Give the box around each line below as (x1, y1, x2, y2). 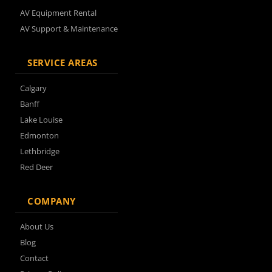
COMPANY (27, 195, 76, 207)
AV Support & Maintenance (20, 23, 118, 34)
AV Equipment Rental (20, 7, 97, 18)
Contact (20, 253, 49, 263)
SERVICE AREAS (27, 56, 98, 69)
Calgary (20, 83, 47, 93)
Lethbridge (20, 146, 59, 157)
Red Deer (20, 161, 53, 172)
